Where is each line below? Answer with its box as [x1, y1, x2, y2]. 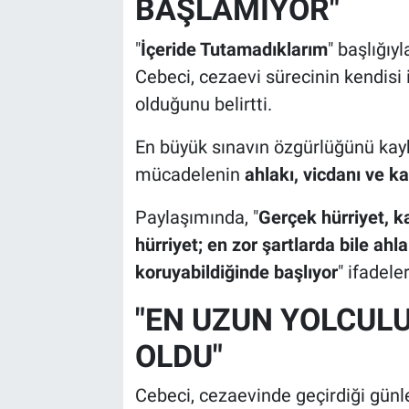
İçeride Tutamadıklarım [140, 37, 328, 60]
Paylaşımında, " [134, 205, 258, 228]
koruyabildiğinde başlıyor [134, 260, 338, 283]
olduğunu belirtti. [134, 92, 272, 115]
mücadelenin [134, 163, 245, 185]
